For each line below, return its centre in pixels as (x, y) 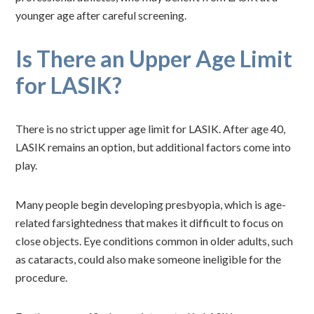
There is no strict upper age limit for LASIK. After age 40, (151, 129)
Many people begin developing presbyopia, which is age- (151, 204)
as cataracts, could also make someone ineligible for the (149, 259)
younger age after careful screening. (101, 15)
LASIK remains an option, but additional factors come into (153, 147)
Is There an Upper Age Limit (154, 59)
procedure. (42, 277)
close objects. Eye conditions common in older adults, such (155, 241)
